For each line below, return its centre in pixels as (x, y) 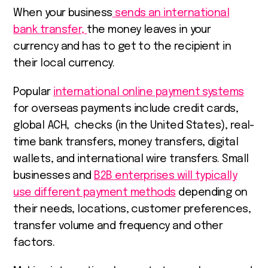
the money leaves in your (149, 30)
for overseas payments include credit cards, (126, 109)
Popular (33, 92)
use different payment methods (95, 192)
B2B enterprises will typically (166, 176)
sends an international (171, 13)
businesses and (54, 176)
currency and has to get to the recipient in (122, 46)
